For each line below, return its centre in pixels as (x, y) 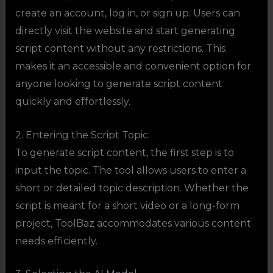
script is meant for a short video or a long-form (127, 205)
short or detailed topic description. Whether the (132, 188)
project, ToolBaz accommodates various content (133, 223)
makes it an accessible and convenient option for (133, 66)
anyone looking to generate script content (119, 84)
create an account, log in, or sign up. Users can (127, 13)
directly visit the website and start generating (125, 31)
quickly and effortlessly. (73, 102)
